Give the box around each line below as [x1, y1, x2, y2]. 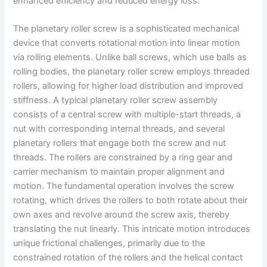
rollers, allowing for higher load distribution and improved [13, 80, 244, 92]
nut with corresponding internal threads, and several [13, 123, 225, 135]
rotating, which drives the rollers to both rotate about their [13, 195, 248, 206]
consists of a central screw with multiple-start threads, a [13, 109, 241, 120]
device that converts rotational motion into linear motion [13, 38, 241, 49]
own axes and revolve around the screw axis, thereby [13, 209, 230, 221]
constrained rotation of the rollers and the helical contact [13, 252, 243, 263]
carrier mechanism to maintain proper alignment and [13, 166, 225, 178]
